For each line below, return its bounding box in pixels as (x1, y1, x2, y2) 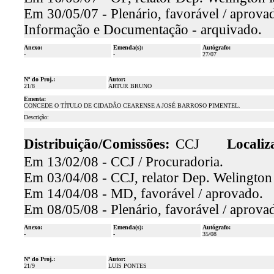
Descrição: (23, 114, 49, 120)
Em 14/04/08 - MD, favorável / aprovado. (23, 186, 263, 201)
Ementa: (23, 95, 46, 102)
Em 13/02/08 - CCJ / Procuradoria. (23, 154, 223, 169)
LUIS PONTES (108, 262, 147, 269)
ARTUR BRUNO (108, 83, 152, 89)
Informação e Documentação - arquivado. (23, 22, 262, 37)
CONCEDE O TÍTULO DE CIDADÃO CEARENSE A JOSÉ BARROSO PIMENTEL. (23, 102, 240, 109)
